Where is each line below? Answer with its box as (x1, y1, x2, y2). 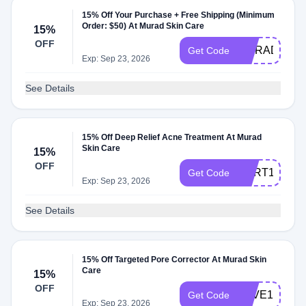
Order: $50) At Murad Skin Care (82, 21, 205, 31)
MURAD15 (238, 44, 291, 56)
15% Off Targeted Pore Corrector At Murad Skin (82, 255, 267, 264)
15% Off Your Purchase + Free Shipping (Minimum (82, 10, 275, 20)
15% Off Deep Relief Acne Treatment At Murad (82, 133, 262, 142)
